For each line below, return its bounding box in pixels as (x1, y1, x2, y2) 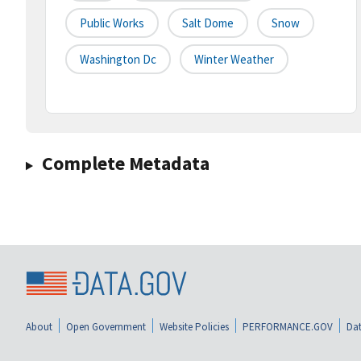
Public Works (80, 15, 144, 31)
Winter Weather (194, 52, 274, 68)
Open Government (66, 319, 146, 334)
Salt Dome (182, 15, 234, 31)
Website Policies (160, 319, 229, 334)
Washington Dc (80, 52, 156, 68)
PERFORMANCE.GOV (243, 319, 333, 334)
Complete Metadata (41, 151, 210, 176)
